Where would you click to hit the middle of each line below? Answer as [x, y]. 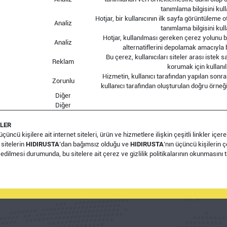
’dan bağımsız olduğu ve [95, 144]
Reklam [63, 62]
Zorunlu [63, 81]
